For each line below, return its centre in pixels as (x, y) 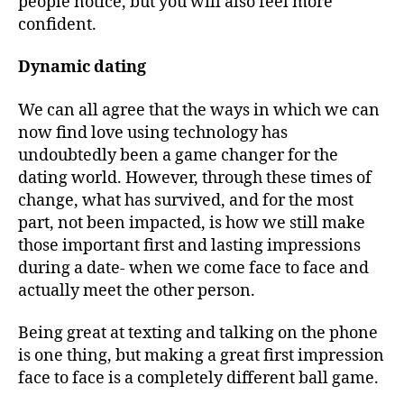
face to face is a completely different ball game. (198, 379)
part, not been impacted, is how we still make (192, 223)
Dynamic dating (82, 68)
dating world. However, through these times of (195, 178)
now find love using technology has (153, 133)
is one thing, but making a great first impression (201, 356)
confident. (59, 24)
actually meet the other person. (138, 290)
